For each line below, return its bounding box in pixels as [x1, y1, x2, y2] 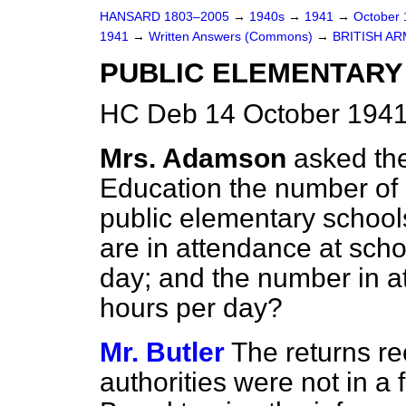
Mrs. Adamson [100, 143, 286, 173]
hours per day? [100, 293, 283, 323]
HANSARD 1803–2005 [100, 10, 229, 24]
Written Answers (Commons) [149, 30, 316, 43]
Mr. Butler [100, 337, 225, 367]
